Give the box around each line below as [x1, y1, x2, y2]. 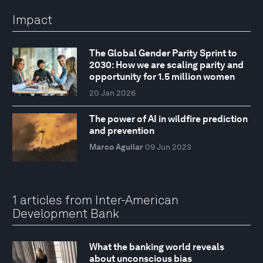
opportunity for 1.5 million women [89, 71, 235, 83]
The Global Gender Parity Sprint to [89, 48, 237, 59]
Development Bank [12, 205, 119, 221]
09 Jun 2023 [144, 142, 191, 152]
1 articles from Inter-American [12, 192, 178, 207]
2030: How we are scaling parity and [89, 59, 244, 71]
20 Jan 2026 [89, 88, 136, 98]
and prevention [89, 125, 154, 137]
